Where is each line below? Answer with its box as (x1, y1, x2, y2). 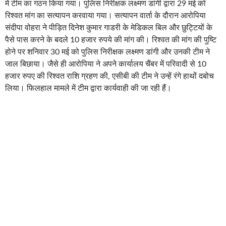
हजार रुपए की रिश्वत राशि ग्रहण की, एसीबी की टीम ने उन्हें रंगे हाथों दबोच (5, 72, 214, 81)
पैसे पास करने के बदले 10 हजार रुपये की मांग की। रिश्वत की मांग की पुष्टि (5, 36, 216, 44)
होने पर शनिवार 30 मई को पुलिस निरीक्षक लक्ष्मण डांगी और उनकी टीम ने (5, 48, 210, 56)
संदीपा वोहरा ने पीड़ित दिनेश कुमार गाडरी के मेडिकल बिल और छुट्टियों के (5, 24, 212, 32)
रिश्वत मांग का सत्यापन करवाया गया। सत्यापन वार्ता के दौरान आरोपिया (5, 12, 206, 20)
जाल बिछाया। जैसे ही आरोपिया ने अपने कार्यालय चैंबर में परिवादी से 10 (5, 60, 206, 69)
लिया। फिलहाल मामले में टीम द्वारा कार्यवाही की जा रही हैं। (5, 84, 172, 93)
